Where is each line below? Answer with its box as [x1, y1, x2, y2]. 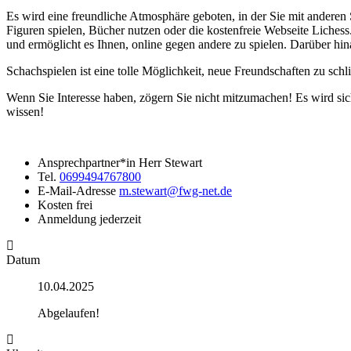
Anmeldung [38, 212, 96, 226]
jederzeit [100, 212, 141, 226]
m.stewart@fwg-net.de [119, 183, 232, 197]
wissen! [6, 104, 44, 118]
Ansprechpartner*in [38, 155, 136, 169]
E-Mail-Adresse [38, 183, 116, 197]
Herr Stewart [139, 155, 202, 169]
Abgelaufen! [38, 306, 100, 320]
